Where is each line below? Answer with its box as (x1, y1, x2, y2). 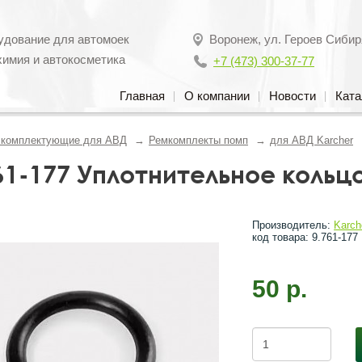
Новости (269, 89, 316, 103)
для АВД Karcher (270, 134, 353, 146)
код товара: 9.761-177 (252, 231, 359, 243)
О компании (184, 89, 250, 103)
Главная (120, 89, 165, 103)
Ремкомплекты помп (149, 134, 248, 146)
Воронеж (209, 32, 258, 46)
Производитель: (252, 219, 335, 231)
